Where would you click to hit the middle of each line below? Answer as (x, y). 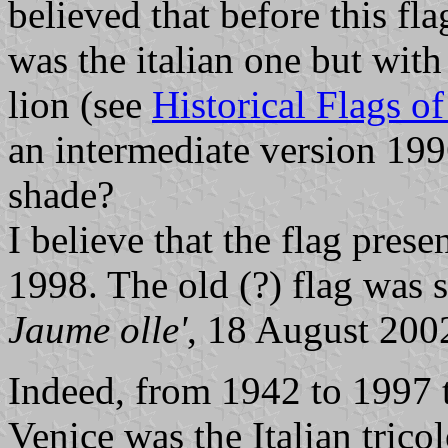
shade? (61, 194)
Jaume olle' (97, 329)
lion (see (80, 104)
